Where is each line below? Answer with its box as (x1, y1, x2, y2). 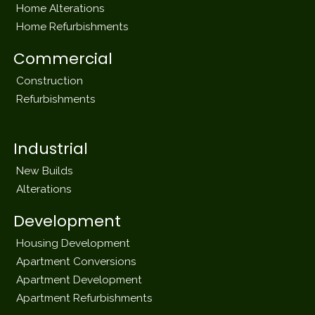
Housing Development (16, 236, 131, 250)
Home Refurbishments (16, 20, 129, 34)
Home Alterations (16, 1, 105, 15)
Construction (16, 73, 84, 87)
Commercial (13, 48, 113, 70)
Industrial (13, 138, 89, 160)
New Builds (16, 163, 74, 177)
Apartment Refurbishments (16, 290, 153, 304)
